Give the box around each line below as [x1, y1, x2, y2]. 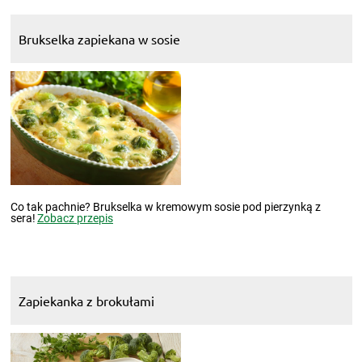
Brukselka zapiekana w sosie [18, 31, 180, 47]
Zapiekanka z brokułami [18, 293, 154, 309]
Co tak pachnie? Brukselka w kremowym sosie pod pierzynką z [10, 200, 321, 213]
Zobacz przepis [37, 212, 113, 225]
